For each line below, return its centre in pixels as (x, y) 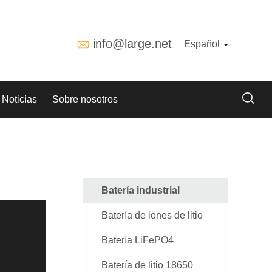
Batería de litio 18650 (147, 265)
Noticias (19, 99)
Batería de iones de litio (152, 215)
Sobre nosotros (85, 99)
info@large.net (132, 44)
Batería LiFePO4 (138, 240)
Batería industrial (141, 190)
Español (203, 44)
